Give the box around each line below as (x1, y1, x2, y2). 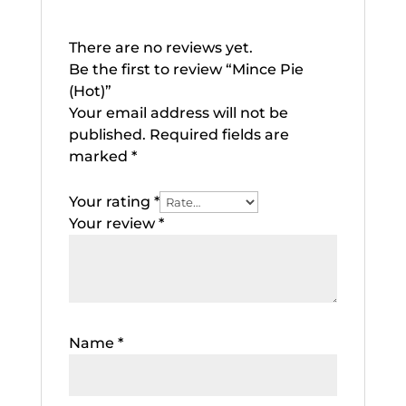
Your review (68, 214, 159, 232)
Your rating (68, 192, 154, 210)
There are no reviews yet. (68, 38, 253, 56)
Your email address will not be (68, 103, 288, 121)
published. (68, 125, 146, 143)
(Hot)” (68, 82, 111, 100)
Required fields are (149, 125, 289, 143)
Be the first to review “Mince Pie (68, 60, 304, 78)
